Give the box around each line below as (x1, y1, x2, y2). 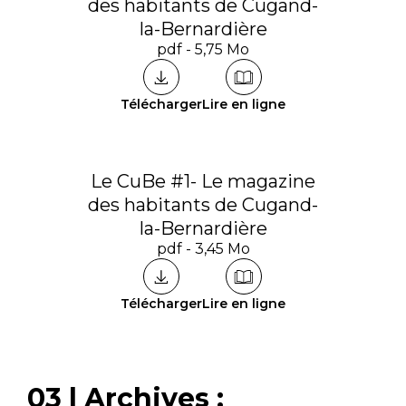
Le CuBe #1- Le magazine (91, 170, 315, 192)
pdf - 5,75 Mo (157, 41, 249, 58)
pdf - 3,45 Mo (156, 240, 250, 257)
